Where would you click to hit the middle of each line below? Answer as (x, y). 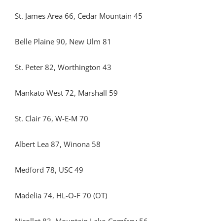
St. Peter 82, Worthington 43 (63, 67)
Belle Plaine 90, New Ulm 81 (63, 41)
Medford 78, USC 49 (49, 170)
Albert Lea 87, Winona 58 (58, 144)
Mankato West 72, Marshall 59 (66, 93)
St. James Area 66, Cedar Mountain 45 (79, 16)
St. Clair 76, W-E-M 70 (52, 118)
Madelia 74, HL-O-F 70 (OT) (61, 195)
